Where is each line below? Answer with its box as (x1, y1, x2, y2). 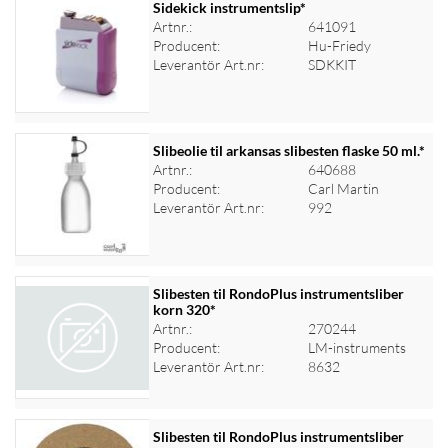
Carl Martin (307, 180, 379, 197)
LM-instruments (307, 339, 406, 356)
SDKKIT (307, 56, 356, 73)
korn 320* (152, 301, 216, 318)
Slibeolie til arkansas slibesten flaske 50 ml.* (152, 142, 425, 159)
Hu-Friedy (307, 37, 371, 54)
